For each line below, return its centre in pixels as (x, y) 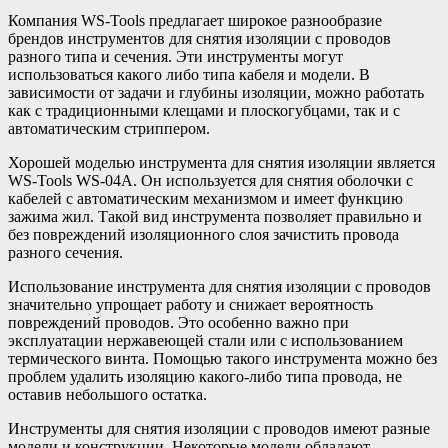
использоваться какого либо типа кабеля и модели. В (189, 75)
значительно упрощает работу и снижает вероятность (190, 305)
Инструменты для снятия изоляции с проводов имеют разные (219, 429)
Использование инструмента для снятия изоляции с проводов (219, 287)
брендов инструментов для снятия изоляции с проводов (199, 39)
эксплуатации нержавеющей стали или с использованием (205, 341)
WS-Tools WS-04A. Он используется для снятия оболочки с (210, 181)
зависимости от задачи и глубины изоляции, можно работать (216, 93)
